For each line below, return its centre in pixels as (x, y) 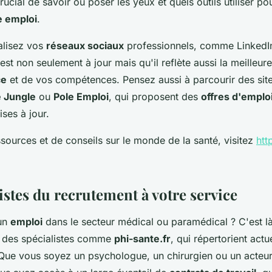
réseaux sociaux (85, 46)
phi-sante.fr (142, 239)
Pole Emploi (81, 97)
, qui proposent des (155, 97)
